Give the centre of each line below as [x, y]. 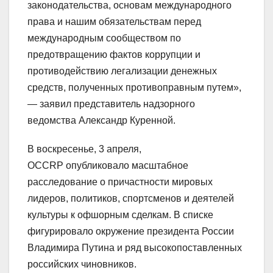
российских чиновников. [82, 264]
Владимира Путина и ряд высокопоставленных [135, 248]
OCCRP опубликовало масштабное [108, 166]
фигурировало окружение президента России [131, 232]
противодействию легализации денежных [122, 71]
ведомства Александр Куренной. [101, 121]
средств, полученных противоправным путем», [134, 88]
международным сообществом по [104, 38]
